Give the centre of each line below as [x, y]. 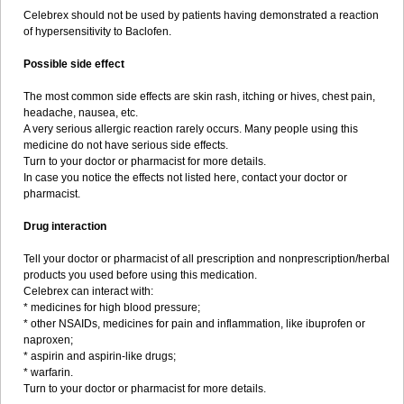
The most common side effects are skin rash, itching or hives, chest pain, [199, 96]
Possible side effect [74, 64]
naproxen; [48, 340]
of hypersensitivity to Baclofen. [97, 32]
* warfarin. [48, 372]
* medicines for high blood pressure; [112, 308]
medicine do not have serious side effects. [126, 145]
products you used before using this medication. [140, 275]
